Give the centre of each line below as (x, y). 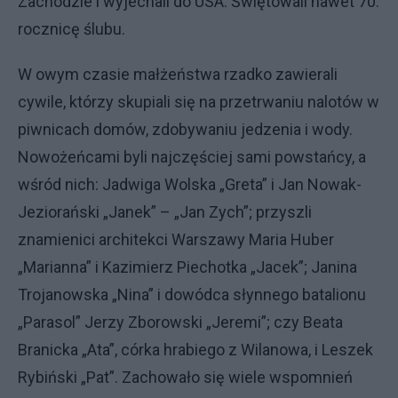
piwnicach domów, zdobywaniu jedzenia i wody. (185, 129)
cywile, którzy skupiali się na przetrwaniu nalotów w (199, 102)
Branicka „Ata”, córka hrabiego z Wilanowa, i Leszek (195, 350)
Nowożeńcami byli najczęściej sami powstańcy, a (192, 157)
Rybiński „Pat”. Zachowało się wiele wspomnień (185, 377)
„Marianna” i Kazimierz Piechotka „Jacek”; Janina (187, 267)
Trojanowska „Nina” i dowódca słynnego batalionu (192, 295)
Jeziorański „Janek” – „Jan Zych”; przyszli (165, 212)
